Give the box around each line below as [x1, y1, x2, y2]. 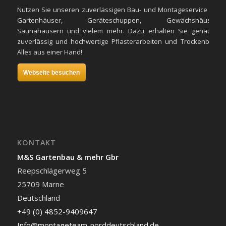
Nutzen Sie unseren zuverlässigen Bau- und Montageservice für [17, 5, 219, 15]
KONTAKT [17, 137, 56, 147]
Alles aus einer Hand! [17, 47, 82, 57]
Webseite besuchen [23, 69, 80, 77]
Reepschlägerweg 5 [17, 165, 87, 176]
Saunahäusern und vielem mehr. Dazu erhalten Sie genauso [17, 26, 219, 36]
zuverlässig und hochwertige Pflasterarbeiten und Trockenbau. [17, 37, 219, 46]
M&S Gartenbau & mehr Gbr [17, 151, 119, 162]
